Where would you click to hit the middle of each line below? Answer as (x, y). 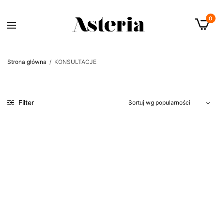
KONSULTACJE (75, 62)
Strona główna (27, 62)
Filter (25, 102)
